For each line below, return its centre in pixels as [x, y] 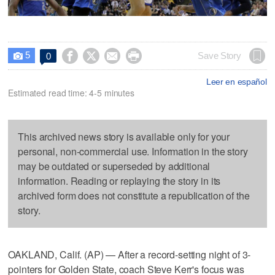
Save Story [219, 56]
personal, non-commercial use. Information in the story [133, 151]
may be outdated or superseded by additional [114, 166]
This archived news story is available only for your [124, 136]
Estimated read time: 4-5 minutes [71, 92]
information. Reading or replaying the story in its [119, 180]
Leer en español [236, 81]
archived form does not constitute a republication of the [134, 195]
